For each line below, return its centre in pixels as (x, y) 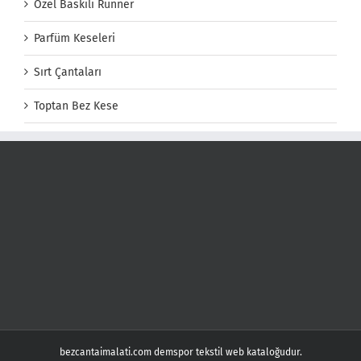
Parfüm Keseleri (75, 39)
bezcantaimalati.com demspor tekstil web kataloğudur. (180, 353)
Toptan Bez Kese (76, 106)
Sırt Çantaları (68, 73)
